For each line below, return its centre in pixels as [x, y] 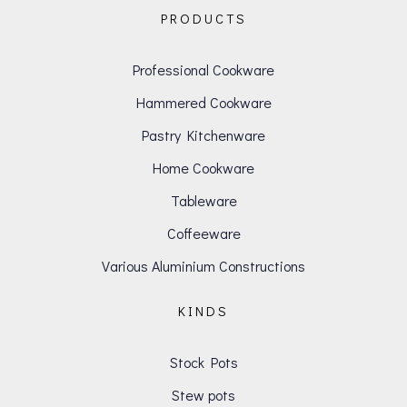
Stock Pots [203, 362]
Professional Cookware [203, 70]
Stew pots [203, 395]
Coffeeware [203, 233]
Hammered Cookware [203, 103]
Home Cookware [203, 168]
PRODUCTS [203, 19]
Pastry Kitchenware [203, 135]
